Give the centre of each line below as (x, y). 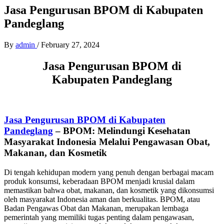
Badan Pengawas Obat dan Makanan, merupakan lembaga (96, 208)
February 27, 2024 (70, 44)
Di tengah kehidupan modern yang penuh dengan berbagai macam (109, 172)
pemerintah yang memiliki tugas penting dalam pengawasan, (99, 217)
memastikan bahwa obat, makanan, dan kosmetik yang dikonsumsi (109, 190)
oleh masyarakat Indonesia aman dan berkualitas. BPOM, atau (102, 199)
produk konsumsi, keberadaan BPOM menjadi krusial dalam (99, 181)
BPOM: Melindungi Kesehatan (127, 131)
